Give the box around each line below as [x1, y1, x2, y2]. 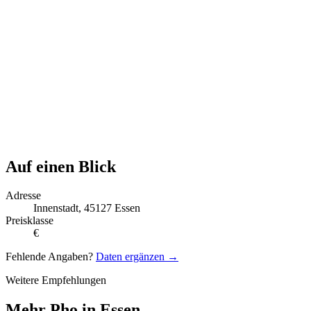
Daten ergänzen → [96, 251, 178, 263]
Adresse [6, 190, 41, 202]
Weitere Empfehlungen [6, 274, 106, 287]
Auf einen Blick [6, 157, 116, 176]
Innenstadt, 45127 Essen [33, 202, 140, 215]
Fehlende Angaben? [6, 251, 96, 263]
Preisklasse [6, 215, 53, 227]
